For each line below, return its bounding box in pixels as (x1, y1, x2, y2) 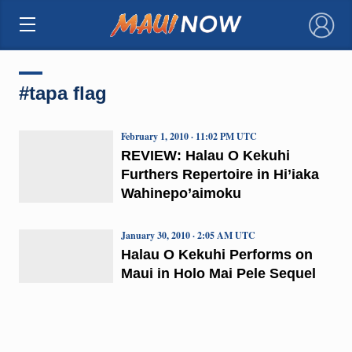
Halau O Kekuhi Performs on (120, 246, 313, 262)
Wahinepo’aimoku (120, 185, 241, 201)
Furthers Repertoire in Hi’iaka (120, 166, 319, 182)
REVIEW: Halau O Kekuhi (120, 147, 290, 163)
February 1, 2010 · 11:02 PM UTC (120, 129, 257, 143)
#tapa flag (18, 82, 107, 104)
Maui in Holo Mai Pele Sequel (120, 265, 316, 281)
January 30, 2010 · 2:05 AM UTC (120, 228, 255, 242)
